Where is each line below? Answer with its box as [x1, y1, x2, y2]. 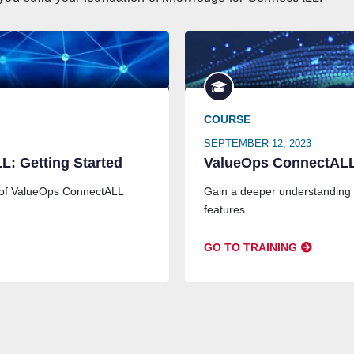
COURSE [204, 113, 250, 126]
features [204, 203, 245, 216]
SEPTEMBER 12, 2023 [204, 137, 311, 149]
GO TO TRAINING [204, 241, 297, 254]
